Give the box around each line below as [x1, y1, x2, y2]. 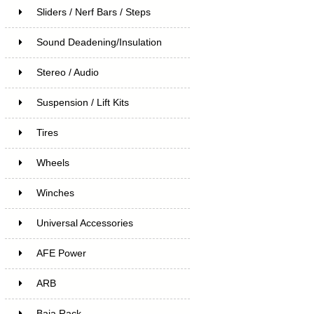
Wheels [36, 157, 69, 168]
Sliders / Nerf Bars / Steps [36, 6, 151, 18]
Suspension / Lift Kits [36, 97, 129, 108]
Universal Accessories [36, 217, 133, 228]
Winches [36, 187, 74, 198]
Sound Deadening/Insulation [36, 36, 162, 48]
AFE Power [36, 247, 86, 259]
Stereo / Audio [36, 67, 99, 78]
